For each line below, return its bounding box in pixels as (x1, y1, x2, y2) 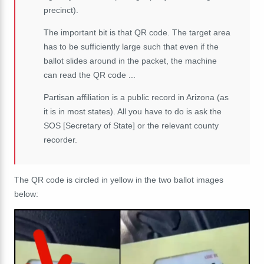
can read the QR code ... (44, 70, 136, 80)
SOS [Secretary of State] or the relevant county (44, 121, 219, 131)
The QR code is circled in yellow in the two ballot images (14, 175, 223, 185)
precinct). (44, 5, 78, 15)
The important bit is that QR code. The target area (44, 28, 230, 38)
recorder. (44, 135, 77, 145)
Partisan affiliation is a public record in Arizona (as (44, 93, 229, 103)
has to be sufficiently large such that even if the (44, 42, 219, 52)
